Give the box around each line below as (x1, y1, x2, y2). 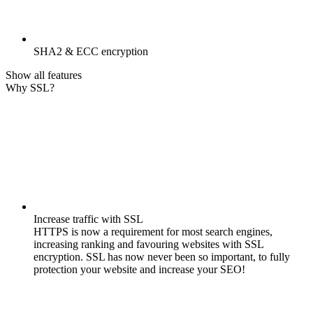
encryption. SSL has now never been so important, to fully (34, 251, 290, 263)
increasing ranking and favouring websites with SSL (34, 238, 263, 251)
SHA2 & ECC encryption (34, 45, 148, 58)
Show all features (6, 69, 82, 82)
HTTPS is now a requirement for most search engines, (34, 226, 272, 238)
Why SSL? (6, 82, 54, 94)
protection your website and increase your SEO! (34, 263, 245, 276)
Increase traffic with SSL (34, 213, 143, 226)
